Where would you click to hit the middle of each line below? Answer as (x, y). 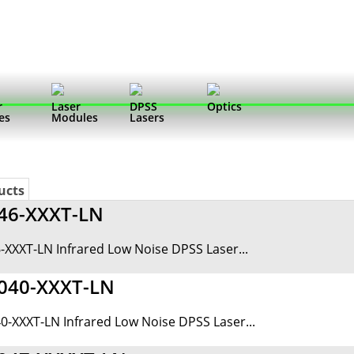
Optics (225, 107)
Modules (74, 118)
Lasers (147, 118)
